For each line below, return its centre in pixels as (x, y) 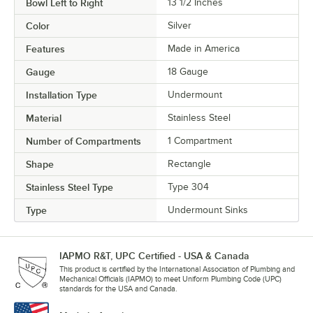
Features (45, 49)
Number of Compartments (83, 141)
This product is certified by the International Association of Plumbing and (177, 269)
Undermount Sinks (208, 210)
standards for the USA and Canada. (118, 289)
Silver (180, 26)
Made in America (204, 49)
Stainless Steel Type (70, 188)
